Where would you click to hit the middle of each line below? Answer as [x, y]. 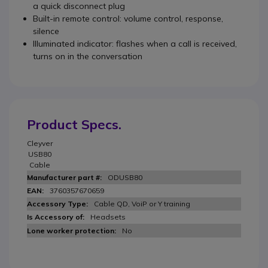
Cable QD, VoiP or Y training [142, 204]
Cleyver [40, 143]
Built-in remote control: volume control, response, [128, 19]
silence [46, 31]
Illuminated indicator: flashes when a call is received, [135, 44]
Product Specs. [74, 124]
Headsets [108, 217]
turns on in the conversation [88, 56]
